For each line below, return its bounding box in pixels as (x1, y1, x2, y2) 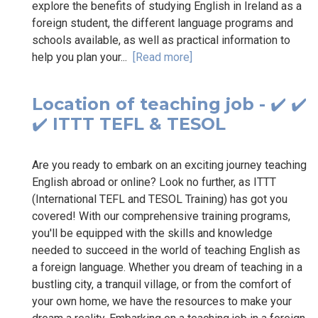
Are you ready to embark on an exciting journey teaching (32, 158, 307, 172)
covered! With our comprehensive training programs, (32, 209, 290, 223)
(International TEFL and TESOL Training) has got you (32, 192, 287, 206)
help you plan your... (32, 50, 133, 64)
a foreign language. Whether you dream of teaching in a (32, 260, 302, 274)
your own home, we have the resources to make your (32, 294, 292, 308)
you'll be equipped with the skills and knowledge (32, 226, 273, 240)
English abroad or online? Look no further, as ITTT (32, 175, 276, 189)
